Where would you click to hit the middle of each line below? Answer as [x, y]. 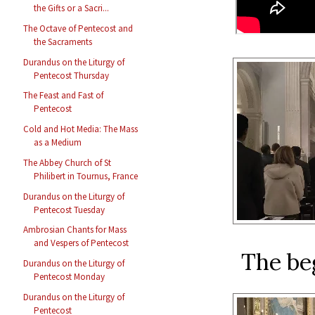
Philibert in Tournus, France [86, 176]
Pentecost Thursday [72, 75]
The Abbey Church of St [67, 162]
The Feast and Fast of [64, 96]
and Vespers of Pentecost [82, 243]
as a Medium [58, 143]
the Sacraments [63, 41]
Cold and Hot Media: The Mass [81, 129]
